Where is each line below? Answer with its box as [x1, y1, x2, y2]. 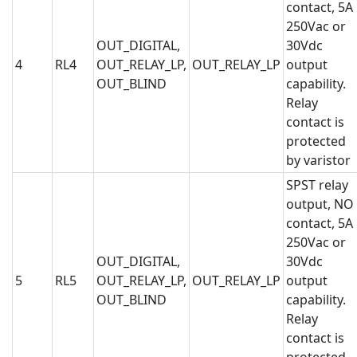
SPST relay [286, 176, 348, 194]
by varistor [286, 151, 351, 170]
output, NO [286, 195, 354, 214]
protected [286, 132, 346, 151]
